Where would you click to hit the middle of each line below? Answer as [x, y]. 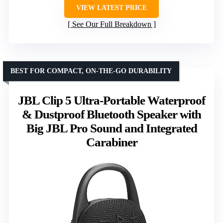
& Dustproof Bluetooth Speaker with [111, 114]
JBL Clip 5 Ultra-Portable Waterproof [111, 100]
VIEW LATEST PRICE [111, 7]
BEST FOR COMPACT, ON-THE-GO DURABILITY [91, 71]
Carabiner [111, 142]
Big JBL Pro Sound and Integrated [111, 128]
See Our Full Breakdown [111, 24]
